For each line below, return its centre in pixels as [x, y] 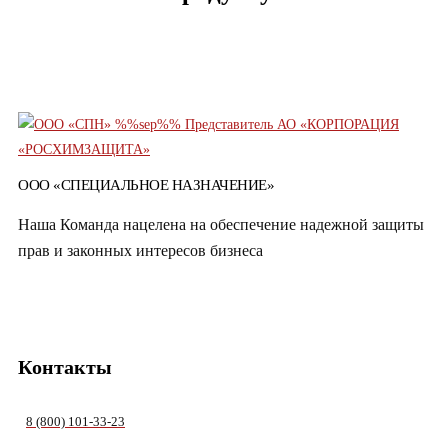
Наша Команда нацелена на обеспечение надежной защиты [221, 224]
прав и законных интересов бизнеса [140, 250]
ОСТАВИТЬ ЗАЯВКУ [101, 46]
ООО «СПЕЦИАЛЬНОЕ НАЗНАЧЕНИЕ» [146, 184]
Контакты [65, 367]
